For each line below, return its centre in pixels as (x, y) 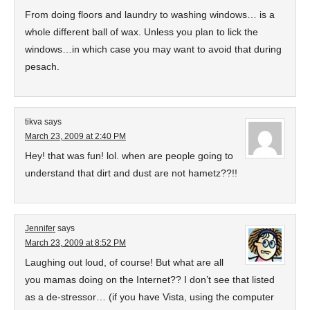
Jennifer (40, 228)
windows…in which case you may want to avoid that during (153, 49)
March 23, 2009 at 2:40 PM (75, 136)
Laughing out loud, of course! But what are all (124, 262)
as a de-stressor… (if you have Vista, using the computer (149, 297)
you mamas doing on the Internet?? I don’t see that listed (150, 280)
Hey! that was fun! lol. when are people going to (129, 156)
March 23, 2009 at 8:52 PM (75, 243)
